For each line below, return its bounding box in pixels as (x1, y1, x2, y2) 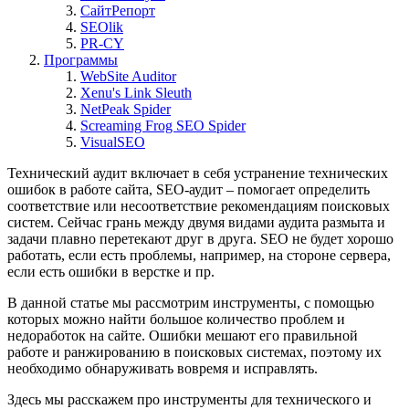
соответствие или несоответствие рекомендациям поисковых (7, 197, 390, 214)
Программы (44, 51, 118, 68)
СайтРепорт (80, 2, 155, 18)
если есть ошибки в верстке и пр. (7, 263, 215, 279)
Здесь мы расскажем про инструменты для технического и (7, 391, 372, 407)
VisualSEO (80, 133, 145, 150)
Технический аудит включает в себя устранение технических (7, 164, 388, 181)
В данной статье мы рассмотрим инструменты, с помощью (7, 294, 374, 310)
